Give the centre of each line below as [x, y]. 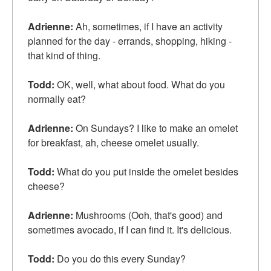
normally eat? [57, 99]
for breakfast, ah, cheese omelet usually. [113, 143]
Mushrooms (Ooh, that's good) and [148, 215]
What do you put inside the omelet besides [146, 172]
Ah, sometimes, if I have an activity [148, 27]
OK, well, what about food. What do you [140, 85]
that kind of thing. [64, 56]
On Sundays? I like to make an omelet [155, 128]
